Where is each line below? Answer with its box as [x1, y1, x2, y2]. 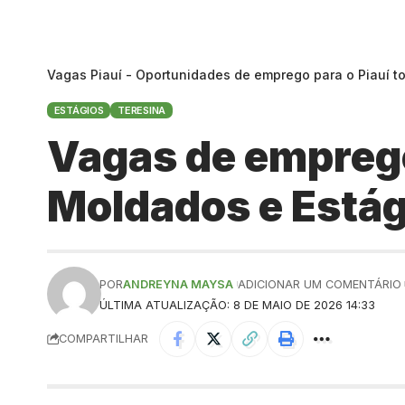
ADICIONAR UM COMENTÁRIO [237, 277, 401, 291]
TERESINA [118, 103, 166, 117]
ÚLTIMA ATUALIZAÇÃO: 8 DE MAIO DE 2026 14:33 [99, 297, 376, 312]
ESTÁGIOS [53, 103, 104, 117]
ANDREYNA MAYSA [123, 277, 234, 291]
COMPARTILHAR [59, 332, 148, 346]
